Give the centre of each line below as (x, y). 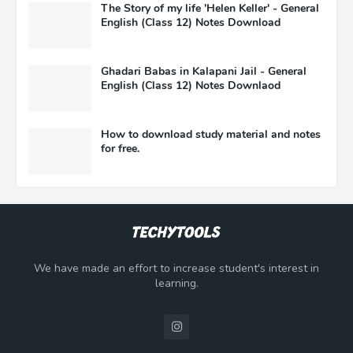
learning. (176, 283)
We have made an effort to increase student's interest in (176, 268)
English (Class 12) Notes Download (191, 22)
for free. (120, 149)
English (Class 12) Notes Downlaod (191, 85)
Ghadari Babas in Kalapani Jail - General (204, 71)
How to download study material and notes (211, 134)
